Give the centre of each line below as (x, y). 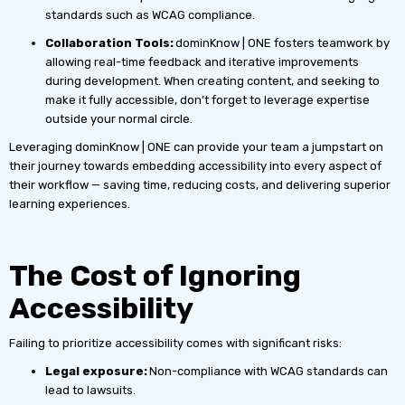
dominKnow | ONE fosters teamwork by (282, 42)
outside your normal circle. (122, 118)
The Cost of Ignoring (155, 275)
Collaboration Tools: (109, 42)
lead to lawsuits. (90, 390)
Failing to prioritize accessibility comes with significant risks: (175, 343)
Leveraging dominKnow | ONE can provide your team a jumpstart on (196, 146)
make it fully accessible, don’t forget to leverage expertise (207, 99)
